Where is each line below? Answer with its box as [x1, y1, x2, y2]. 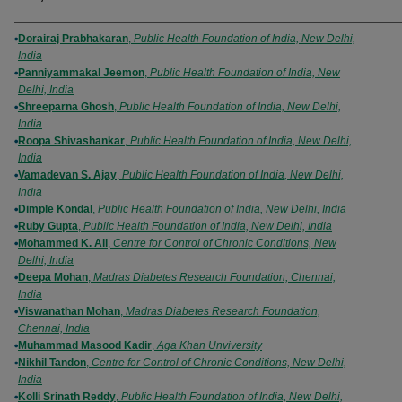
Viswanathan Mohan [18, 305, 120, 318]
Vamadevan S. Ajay [18, 169, 117, 181]
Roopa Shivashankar [18, 135, 125, 147]
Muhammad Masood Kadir [18, 339, 152, 352]
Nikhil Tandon [18, 356, 86, 369]
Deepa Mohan [18, 271, 88, 284]
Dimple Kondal [18, 203, 92, 215]
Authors [14, 29, 76, 48]
